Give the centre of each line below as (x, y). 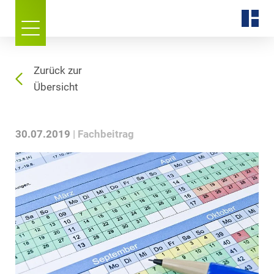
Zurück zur (58, 71)
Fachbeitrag (106, 134)
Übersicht (56, 87)
